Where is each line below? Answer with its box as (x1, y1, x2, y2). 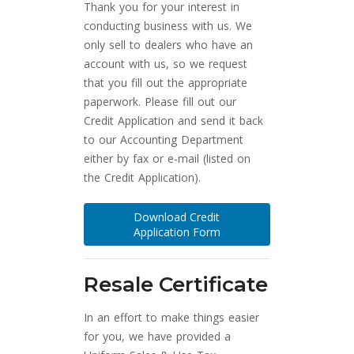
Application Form (133, 224, 220, 240)
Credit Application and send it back (84, 113, 264, 129)
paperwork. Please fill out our (84, 94, 237, 110)
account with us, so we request (84, 56, 248, 72)
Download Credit (134, 209, 220, 225)
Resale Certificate (84, 272, 269, 298)
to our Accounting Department (84, 132, 244, 148)
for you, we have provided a (84, 329, 232, 345)
